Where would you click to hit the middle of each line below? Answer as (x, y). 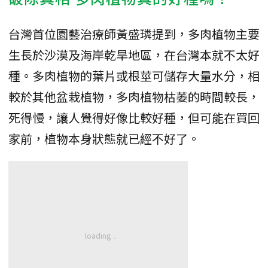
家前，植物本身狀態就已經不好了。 (104, 138)
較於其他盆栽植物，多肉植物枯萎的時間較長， (134, 96)
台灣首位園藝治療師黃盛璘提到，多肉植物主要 (134, 33)
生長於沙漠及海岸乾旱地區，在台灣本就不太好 (134, 54)
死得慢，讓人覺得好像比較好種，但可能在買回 (134, 117)
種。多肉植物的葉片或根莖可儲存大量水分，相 (134, 75)
